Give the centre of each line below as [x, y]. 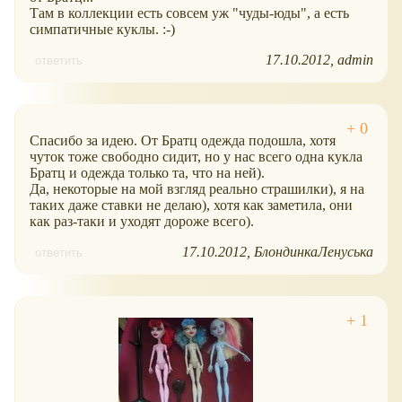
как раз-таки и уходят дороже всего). [142, 221]
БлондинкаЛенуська [314, 251]
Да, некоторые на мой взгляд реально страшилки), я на [197, 188]
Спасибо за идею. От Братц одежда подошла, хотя [183, 140]
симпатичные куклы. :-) [102, 29]
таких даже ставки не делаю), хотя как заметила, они [191, 205]
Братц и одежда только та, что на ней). [147, 172]
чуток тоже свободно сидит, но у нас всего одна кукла [196, 156]
